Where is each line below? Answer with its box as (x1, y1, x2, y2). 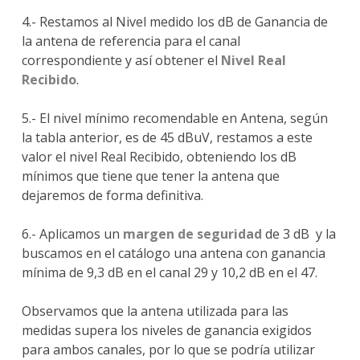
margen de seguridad (122, 225, 262, 243)
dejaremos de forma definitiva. (21, 186, 203, 205)
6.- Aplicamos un (21, 225, 123, 243)
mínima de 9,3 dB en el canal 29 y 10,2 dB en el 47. (21, 264, 317, 282)
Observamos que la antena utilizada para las (21, 302, 288, 321)
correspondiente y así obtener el (21, 51, 221, 70)
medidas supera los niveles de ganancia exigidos (21, 321, 312, 340)
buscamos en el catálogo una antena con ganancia (21, 244, 325, 263)
